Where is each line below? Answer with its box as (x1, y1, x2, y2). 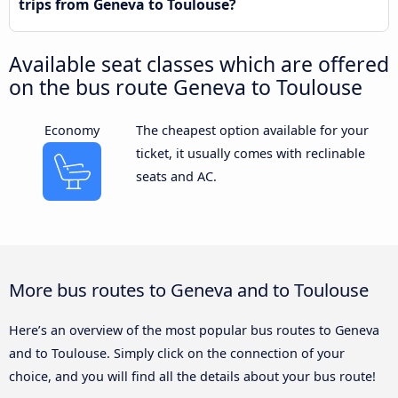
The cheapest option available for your (135, 122, 369, 139)
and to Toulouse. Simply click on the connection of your (9, 345, 345, 362)
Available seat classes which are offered (9, 50, 389, 79)
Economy (44, 122, 100, 139)
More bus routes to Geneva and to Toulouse (9, 277, 369, 303)
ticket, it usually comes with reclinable (135, 145, 365, 163)
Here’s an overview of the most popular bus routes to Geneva (9, 322, 379, 339)
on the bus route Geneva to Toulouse (9, 73, 362, 102)
